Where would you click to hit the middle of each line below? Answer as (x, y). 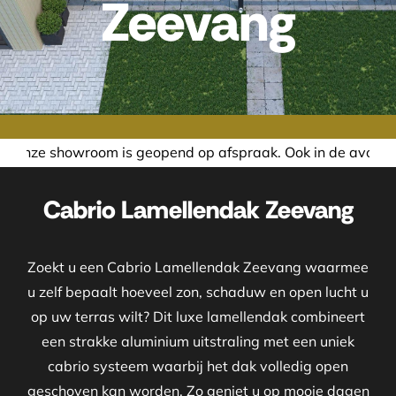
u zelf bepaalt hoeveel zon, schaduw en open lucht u (198, 292)
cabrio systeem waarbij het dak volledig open (198, 366)
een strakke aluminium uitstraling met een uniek (198, 342)
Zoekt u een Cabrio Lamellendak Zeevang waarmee (198, 267)
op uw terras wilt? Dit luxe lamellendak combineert (198, 317)
